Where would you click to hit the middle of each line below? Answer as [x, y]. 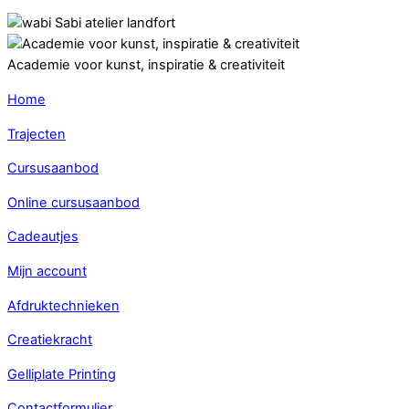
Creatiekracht [50, 340]
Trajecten [37, 134]
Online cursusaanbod [73, 202]
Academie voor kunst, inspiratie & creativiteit [146, 65]
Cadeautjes [43, 237]
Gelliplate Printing [62, 374]
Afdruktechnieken [63, 305]
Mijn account [47, 271]
